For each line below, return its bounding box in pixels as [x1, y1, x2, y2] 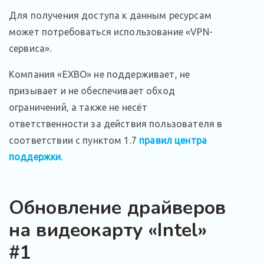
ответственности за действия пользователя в [9, 118, 223, 129]
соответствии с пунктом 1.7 [9, 135, 140, 146]
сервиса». [9, 43, 52, 54]
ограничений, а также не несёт [9, 102, 148, 113]
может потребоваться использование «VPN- [9, 27, 213, 37]
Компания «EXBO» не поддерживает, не [9, 69, 190, 80]
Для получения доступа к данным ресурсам [9, 10, 212, 21]
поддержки [9, 151, 61, 162]
